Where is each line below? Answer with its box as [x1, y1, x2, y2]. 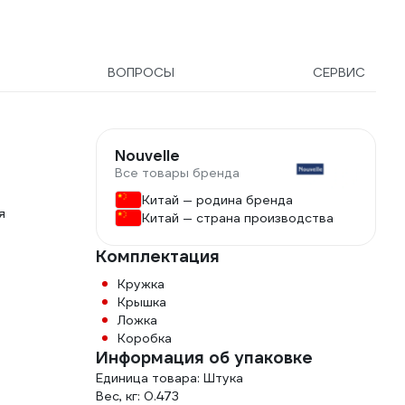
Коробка [118, 330, 172, 346]
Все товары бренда [115, 165, 240, 181]
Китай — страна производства [142, 210, 334, 226]
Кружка [118, 276, 165, 292]
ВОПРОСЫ [108, 64, 175, 80]
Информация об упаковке [96, 347, 313, 368]
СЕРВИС [313, 64, 365, 80]
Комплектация [96, 246, 220, 267]
